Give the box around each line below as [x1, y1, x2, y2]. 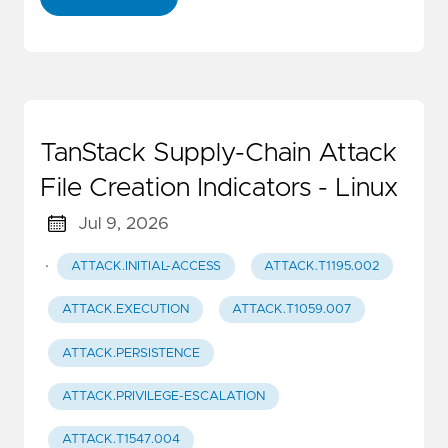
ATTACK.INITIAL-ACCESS [70, 259, 221, 273]
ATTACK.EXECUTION [61, 303, 189, 317]
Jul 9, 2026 [77, 214, 169, 233]
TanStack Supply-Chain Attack [40, 139, 397, 166]
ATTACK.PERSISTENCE [61, 346, 200, 360]
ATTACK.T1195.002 [264, 259, 380, 273]
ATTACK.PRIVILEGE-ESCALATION [61, 389, 265, 403]
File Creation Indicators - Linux [40, 174, 398, 201]
